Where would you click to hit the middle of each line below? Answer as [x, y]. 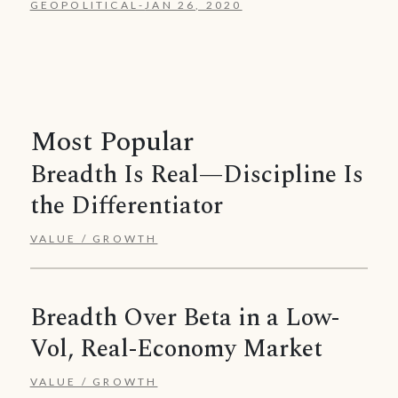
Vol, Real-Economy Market [176, 350]
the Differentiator [126, 206]
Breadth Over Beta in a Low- [184, 318]
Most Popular [111, 142]
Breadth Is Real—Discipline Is [196, 175]
